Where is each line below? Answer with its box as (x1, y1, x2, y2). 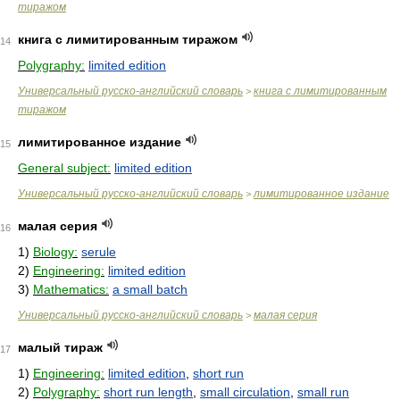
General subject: (18, 161, 111, 175)
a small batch (112, 282, 187, 296)
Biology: (33, 245, 78, 259)
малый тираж (18, 340, 103, 354)
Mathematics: (33, 282, 109, 296)
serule (81, 245, 116, 259)
